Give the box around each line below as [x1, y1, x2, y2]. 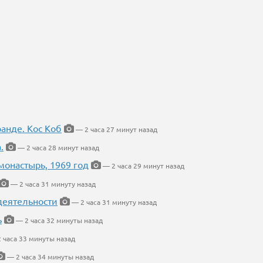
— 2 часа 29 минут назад [101, 161, 184, 171]
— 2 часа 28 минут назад [16, 143, 99, 153]
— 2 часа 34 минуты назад [5, 252, 94, 262]
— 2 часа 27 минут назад [74, 124, 157, 134]
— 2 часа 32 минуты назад [14, 215, 103, 225]
